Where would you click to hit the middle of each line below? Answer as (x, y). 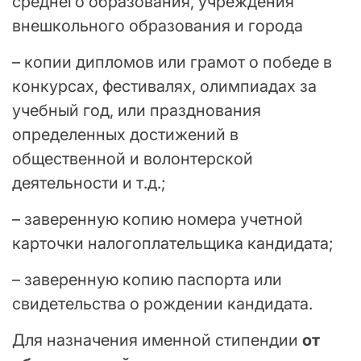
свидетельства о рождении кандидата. (162, 304)
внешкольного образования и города (158, 26)
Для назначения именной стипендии (157, 340)
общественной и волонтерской (133, 159)
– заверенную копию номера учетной (158, 220)
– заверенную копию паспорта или (147, 280)
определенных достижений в (125, 135)
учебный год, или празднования (137, 111)
